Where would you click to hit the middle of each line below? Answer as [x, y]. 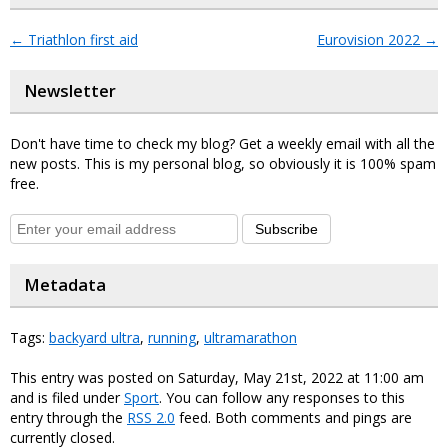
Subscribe [286, 229]
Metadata [65, 285]
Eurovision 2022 [370, 40]
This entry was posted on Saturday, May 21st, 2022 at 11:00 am [217, 378]
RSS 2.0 [151, 418]
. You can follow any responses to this [282, 398]
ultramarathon [250, 338]
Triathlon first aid [81, 40]
